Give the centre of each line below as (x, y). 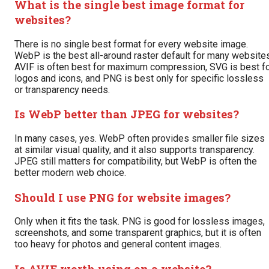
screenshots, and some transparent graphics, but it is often (138, 233)
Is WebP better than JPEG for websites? (127, 114)
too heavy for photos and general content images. (118, 244)
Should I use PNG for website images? (122, 197)
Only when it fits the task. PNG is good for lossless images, (140, 222)
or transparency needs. (62, 89)
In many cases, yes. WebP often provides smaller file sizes (140, 138)
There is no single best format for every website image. (131, 44)
